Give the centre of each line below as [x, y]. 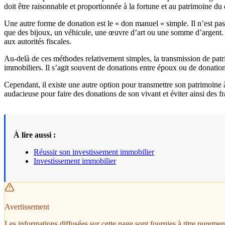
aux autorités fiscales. [38, 42]
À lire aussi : [35, 135]
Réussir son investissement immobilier [94, 152]
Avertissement [27, 207]
